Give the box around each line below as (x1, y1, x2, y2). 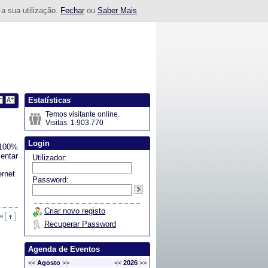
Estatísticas (28, 96, 71, 105)
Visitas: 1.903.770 (45, 118, 103, 127)
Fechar (60, 6, 84, 15)
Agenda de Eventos (28, 245, 100, 254)
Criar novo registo (44, 206, 105, 215)
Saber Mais (98, 6, 137, 15)
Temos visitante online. (45, 110, 120, 118)
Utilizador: (32, 153, 67, 162)
